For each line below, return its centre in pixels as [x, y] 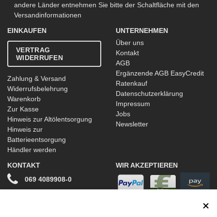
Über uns [130, 43]
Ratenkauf [132, 84]
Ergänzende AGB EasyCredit [160, 73]
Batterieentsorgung [37, 140]
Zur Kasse [23, 109]
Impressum [133, 104]
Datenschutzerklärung [149, 94]
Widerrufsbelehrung [38, 89]
